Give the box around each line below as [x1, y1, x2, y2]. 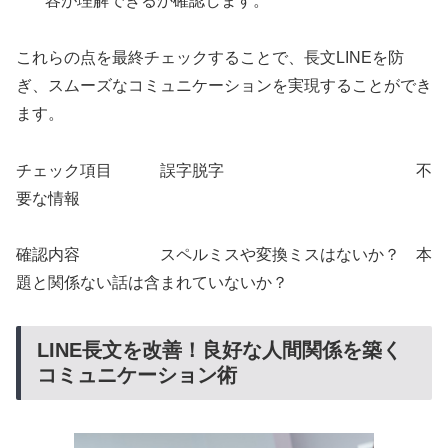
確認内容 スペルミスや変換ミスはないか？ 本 [16, 246, 432, 264]
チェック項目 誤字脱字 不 [16, 161, 432, 179]
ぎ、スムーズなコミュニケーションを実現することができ [16, 76, 432, 94]
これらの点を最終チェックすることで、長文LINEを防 [16, 48, 404, 66]
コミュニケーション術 [37, 364, 237, 387]
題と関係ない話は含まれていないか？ [16, 274, 288, 292]
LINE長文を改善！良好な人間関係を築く [37, 339, 402, 362]
